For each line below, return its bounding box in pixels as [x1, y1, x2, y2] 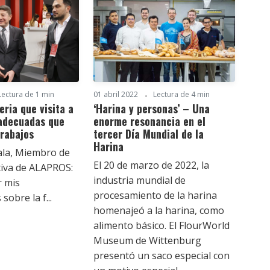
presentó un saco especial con [93, 248, 230, 262]
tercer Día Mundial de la [93, 125, 204, 142]
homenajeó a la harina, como [93, 203, 224, 217]
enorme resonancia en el [93, 113, 206, 129]
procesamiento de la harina [93, 188, 217, 202]
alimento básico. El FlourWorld [93, 218, 230, 232]
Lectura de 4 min [152, 89, 210, 99]
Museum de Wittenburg [93, 233, 201, 247]
